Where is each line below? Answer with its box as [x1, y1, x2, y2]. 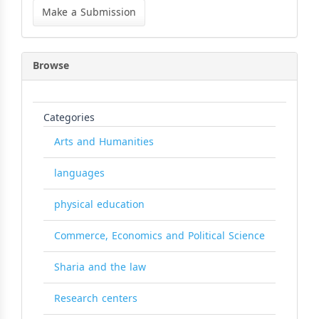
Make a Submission [42, 2, 136, 22]
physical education [54, 194, 145, 214]
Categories [43, 108, 95, 127]
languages [54, 163, 105, 183]
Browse [33, 56, 69, 75]
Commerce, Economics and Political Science [54, 226, 265, 246]
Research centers [54, 288, 137, 308]
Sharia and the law [54, 257, 146, 277]
